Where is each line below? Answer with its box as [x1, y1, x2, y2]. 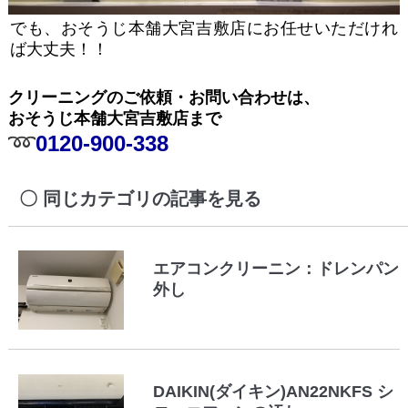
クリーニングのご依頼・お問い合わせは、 [7, 87, 320, 107]
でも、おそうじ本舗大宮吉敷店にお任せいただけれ [10, 18, 398, 37]
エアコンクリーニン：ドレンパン [153, 259, 400, 278]
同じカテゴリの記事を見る [42, 188, 261, 209]
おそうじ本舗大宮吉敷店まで [7, 108, 221, 127]
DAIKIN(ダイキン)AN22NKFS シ [153, 382, 394, 402]
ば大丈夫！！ [10, 39, 109, 58]
